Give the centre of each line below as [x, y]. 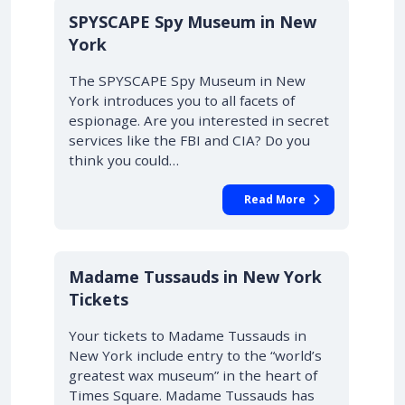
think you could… [124, 160]
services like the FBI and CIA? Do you [189, 140]
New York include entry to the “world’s [195, 355]
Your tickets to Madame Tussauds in [188, 335]
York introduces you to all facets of [182, 100]
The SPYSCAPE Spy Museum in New [187, 80]
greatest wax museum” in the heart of [193, 375]
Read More [275, 199]
